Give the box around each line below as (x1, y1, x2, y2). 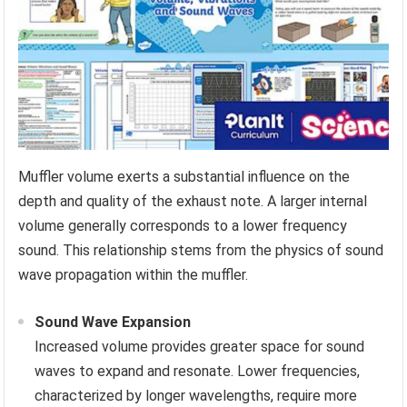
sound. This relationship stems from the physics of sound (18, 242, 384, 260)
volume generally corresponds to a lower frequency (18, 217, 348, 235)
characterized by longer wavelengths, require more (35, 387, 358, 405)
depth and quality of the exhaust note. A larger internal (18, 193, 368, 211)
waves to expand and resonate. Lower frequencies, (35, 362, 361, 381)
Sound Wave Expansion (35, 313, 192, 332)
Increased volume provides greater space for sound (35, 338, 365, 356)
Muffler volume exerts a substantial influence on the (18, 168, 351, 186)
